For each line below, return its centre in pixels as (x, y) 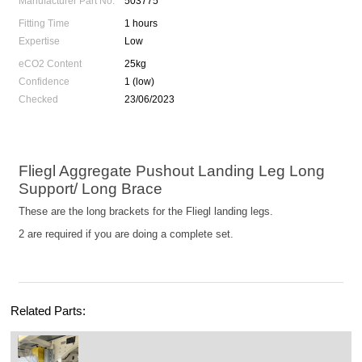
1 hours (141, 24)
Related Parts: (48, 311)
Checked (39, 100)
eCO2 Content (51, 64)
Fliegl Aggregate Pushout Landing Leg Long (172, 171)
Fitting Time (44, 24)
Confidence (44, 82)
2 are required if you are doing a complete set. (126, 234)
